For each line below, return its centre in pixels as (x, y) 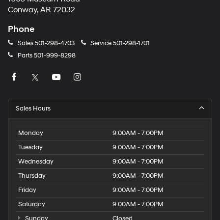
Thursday (32, 176)
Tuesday (30, 148)
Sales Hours (33, 109)
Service (101, 43)
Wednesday (36, 162)
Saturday (32, 205)
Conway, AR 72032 (41, 10)
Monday (31, 133)
